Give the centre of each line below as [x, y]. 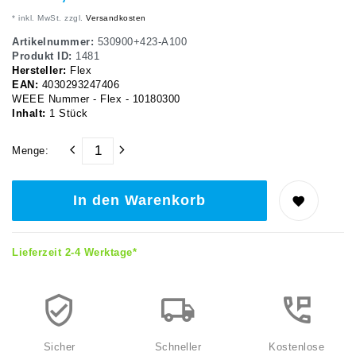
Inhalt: [31, 113]
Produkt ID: [44, 56]
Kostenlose [297, 347]
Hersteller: [41, 70]
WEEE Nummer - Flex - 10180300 [96, 99]
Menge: [30, 151]
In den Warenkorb [139, 200]
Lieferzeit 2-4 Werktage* [74, 252]
